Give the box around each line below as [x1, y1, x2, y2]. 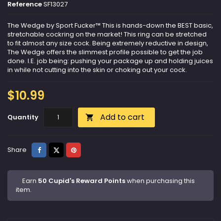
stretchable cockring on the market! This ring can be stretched [7, 30, 207, 39]
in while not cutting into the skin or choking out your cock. [7, 65, 187, 75]
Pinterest [75, 145, 104, 154]
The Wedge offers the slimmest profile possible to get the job [7, 47, 203, 57]
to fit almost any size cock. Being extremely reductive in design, [7, 38, 208, 48]
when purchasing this [125, 176, 195, 186]
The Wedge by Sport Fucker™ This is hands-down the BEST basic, [7, 21, 213, 31]
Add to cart [100, 111, 145, 123]
